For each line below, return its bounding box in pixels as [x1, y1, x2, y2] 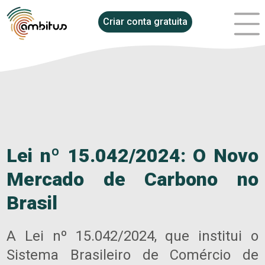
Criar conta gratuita [103, 15, 188, 27]
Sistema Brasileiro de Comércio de [7, 246, 258, 263]
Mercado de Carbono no [7, 167, 258, 190]
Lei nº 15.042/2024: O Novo [7, 144, 258, 167]
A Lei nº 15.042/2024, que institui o [7, 227, 258, 244]
